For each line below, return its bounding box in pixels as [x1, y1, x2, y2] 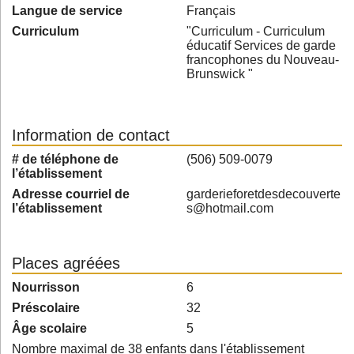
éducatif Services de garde [186, 39, 336, 52]
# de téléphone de [12, 153, 119, 166]
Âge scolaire [12, 322, 87, 335]
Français [186, 4, 235, 17]
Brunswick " [186, 67, 253, 81]
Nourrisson [12, 281, 80, 294]
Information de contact [12, 126, 170, 144]
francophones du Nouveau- [186, 53, 339, 66]
